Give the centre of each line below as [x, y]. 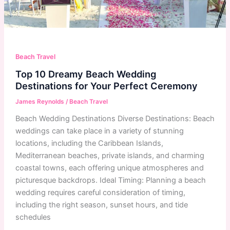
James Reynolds [40, 102]
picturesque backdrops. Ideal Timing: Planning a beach [110, 180]
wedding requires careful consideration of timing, [100, 193]
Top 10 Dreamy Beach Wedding [85, 74]
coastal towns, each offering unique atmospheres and [109, 168]
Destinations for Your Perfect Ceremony [106, 86]
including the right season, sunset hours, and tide [101, 205]
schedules [33, 217]
